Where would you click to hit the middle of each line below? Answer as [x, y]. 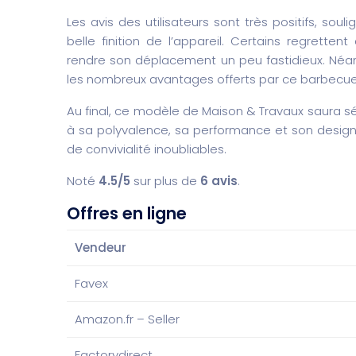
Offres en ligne [127, 213]
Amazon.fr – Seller [127, 319]
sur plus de [165, 181]
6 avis [217, 181]
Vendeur [101, 248]
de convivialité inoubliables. [147, 149]
